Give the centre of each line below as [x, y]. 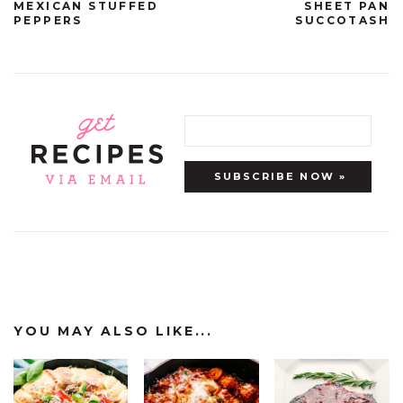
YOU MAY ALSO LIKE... [113, 331]
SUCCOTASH [342, 20]
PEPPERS [48, 20]
